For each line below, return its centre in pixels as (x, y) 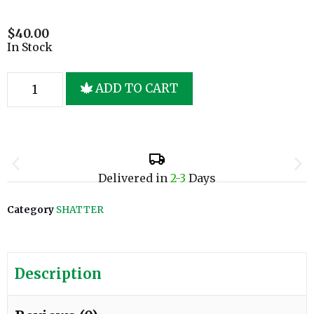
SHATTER (80, 210)
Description (58, 273)
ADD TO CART (137, 88)
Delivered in (134, 178)
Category (30, 210)
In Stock (30, 48)
